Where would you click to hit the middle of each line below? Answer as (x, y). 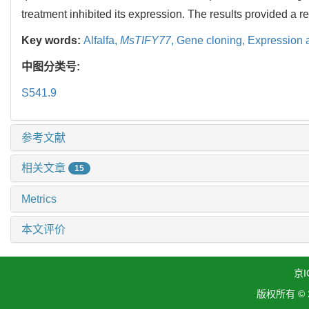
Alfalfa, (102, 40)
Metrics (39, 199)
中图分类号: (52, 66)
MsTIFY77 (146, 40)
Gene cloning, (212, 40)
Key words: (52, 40)
